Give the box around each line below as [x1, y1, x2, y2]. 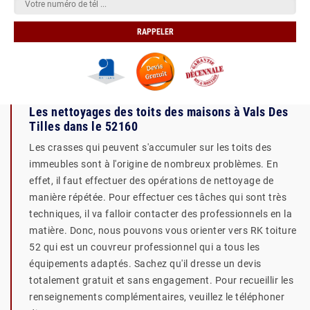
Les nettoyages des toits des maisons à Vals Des [29, 104, 289, 119]
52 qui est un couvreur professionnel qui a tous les [29, 241, 260, 253]
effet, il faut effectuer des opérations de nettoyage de [29, 175, 274, 186]
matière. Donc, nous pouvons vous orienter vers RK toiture [29, 225, 297, 236]
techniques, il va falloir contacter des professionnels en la [29, 208, 292, 219]
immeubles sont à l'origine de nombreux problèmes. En [29, 158, 278, 170]
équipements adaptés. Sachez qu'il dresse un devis [29, 258, 262, 269]
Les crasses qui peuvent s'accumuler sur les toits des [29, 142, 272, 153]
